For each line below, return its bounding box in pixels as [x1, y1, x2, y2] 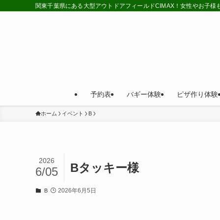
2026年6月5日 [57, 187, 96, 194]
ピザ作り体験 [176, 90, 218, 98]
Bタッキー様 [70, 161, 139, 174]
